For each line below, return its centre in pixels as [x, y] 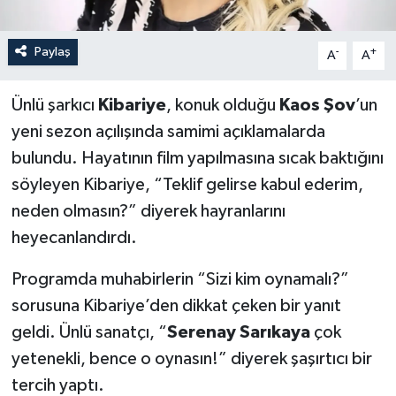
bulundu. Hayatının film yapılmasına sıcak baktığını [197, 158]
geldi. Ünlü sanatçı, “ [89, 332]
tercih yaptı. [57, 385]
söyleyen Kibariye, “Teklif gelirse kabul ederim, [187, 184]
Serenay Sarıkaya [238, 332]
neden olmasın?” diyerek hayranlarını [148, 211]
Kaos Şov [317, 105]
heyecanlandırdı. [74, 237]
